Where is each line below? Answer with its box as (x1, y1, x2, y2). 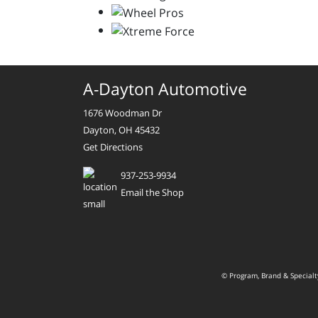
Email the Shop (121, 185, 184, 199)
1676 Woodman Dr (83, 106, 162, 119)
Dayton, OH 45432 (83, 123, 160, 136)
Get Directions (83, 140, 143, 153)
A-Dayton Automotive (83, 77, 247, 100)
